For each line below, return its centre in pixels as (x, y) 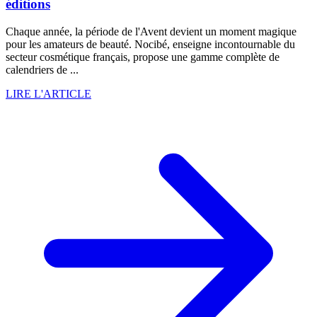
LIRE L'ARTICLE (48, 94)
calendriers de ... (42, 70)
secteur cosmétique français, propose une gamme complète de (143, 57)
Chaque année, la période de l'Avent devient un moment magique (151, 32)
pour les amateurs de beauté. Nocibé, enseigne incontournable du (150, 45)
